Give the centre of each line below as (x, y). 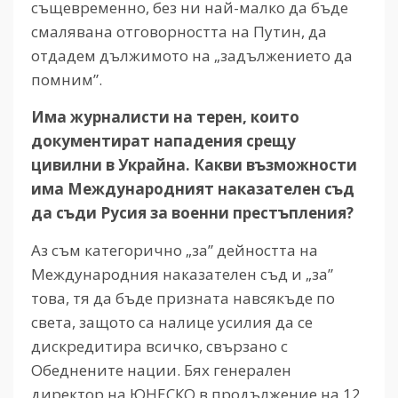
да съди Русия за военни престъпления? (192, 212)
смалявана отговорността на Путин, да (179, 31)
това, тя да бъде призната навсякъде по (183, 298)
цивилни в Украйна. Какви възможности (194, 164)
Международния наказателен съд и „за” (182, 274)
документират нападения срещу (163, 140)
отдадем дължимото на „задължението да (192, 55)
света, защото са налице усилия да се (172, 322)
